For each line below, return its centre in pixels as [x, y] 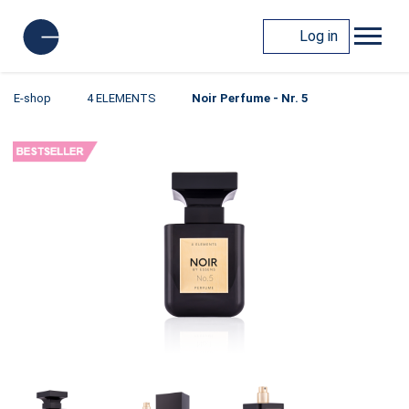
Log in [319, 36]
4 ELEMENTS [121, 98]
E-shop [32, 98]
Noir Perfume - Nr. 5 [250, 98]
